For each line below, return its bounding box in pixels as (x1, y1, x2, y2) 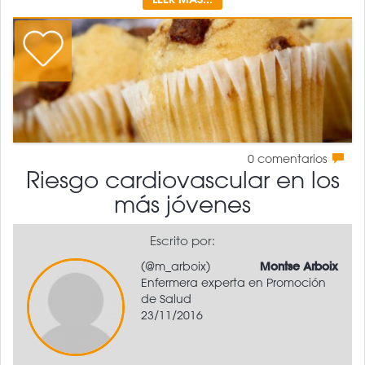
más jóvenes (114, 189, 251, 218)
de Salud (141, 291, 191, 306)
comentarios (254, 151, 331, 166)
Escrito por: (150, 232, 215, 248)
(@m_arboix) (141, 258, 210, 274)
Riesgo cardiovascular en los (25, 165, 340, 193)
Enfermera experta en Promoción (141, 275, 326, 290)
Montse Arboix (260, 258, 338, 274)
